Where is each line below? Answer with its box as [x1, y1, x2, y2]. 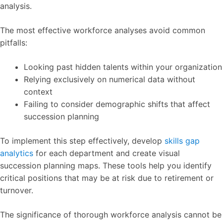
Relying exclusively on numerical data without [24, 74, 195, 84]
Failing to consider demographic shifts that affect [24, 99, 210, 109]
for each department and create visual [33, 148, 180, 158]
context [24, 87, 53, 97]
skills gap [165, 136, 200, 146]
